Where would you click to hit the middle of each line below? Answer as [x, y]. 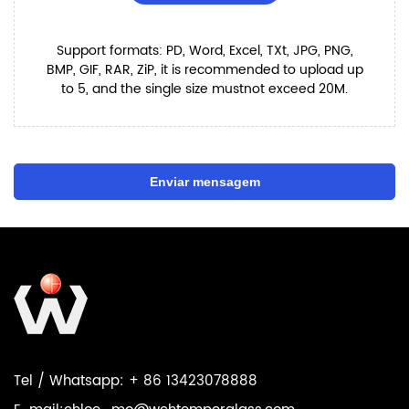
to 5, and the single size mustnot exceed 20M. [204, 89]
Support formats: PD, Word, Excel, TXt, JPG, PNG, [204, 50]
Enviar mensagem [204, 181]
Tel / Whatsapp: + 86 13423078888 [136, 381]
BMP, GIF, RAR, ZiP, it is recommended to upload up [204, 69]
